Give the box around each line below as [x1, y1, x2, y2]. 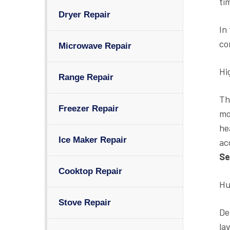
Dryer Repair [59, 10, 110, 20]
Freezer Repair [59, 104, 119, 113]
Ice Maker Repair [59, 135, 127, 145]
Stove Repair [59, 198, 111, 207]
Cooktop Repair [59, 166, 122, 176]
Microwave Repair [59, 41, 131, 51]
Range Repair [59, 72, 113, 82]
